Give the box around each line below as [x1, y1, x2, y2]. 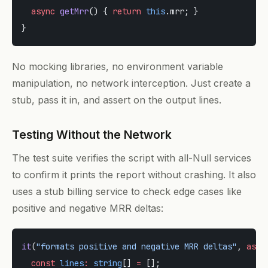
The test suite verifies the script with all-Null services [12, 152, 251, 165]
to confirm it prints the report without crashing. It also [12, 169, 256, 181]
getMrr [55, 6, 89, 17]
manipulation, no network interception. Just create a [12, 77, 251, 90]
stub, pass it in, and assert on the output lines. [12, 94, 221, 106]
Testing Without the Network [12, 127, 172, 142]
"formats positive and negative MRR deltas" [36, 241, 237, 252]
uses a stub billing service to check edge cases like [12, 185, 242, 198]
